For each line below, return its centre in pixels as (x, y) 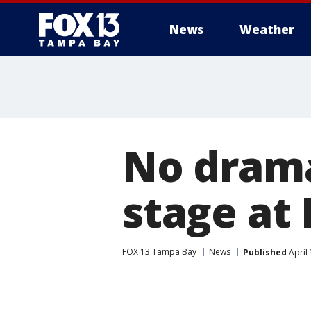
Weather (267, 30)
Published (265, 252)
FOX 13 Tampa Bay (159, 252)
